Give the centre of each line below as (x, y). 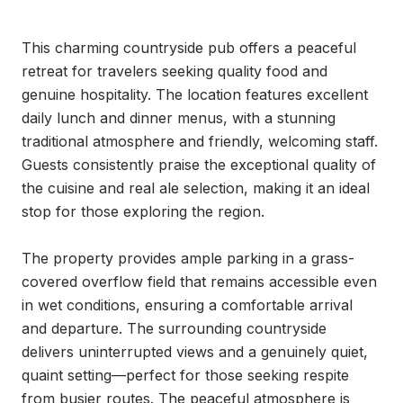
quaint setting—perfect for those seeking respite (185, 375)
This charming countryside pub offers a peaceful (189, 48)
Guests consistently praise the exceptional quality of (199, 165)
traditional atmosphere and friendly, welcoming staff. (200, 141)
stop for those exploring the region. (143, 211)
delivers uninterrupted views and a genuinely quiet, (195, 352)
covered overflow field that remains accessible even (199, 282)
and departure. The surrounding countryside (174, 328)
